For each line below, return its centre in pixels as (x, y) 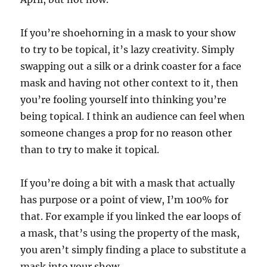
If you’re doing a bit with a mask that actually (128, 183)
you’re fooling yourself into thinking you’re (124, 100)
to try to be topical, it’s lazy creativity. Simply (128, 50)
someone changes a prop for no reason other (126, 133)
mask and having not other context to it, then (130, 83)
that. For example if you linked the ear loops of (131, 217)
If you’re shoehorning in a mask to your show (128, 33)
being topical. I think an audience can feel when (133, 117)
